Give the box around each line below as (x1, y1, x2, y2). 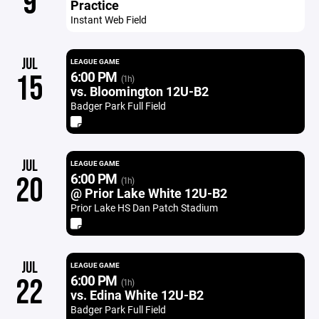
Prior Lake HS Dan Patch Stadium (70, 201, 218, 214)
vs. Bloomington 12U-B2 (70, 83, 209, 100)
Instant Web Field (70, 13, 147, 26)
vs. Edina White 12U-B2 (70, 286, 204, 303)
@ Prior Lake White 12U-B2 (70, 184, 227, 202)
